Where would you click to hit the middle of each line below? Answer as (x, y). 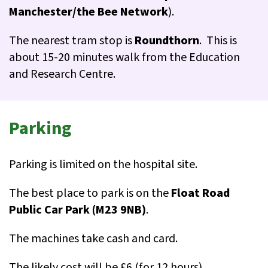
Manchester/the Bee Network (89, 12)
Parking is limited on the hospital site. (106, 165)
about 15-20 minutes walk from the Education (124, 58)
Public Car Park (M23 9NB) (77, 210)
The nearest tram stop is (72, 41)
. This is (218, 41)
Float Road (200, 194)
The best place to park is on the (90, 194)
